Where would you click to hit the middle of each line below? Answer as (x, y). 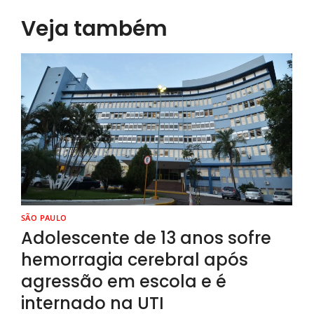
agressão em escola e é (124, 281)
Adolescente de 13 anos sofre (146, 238)
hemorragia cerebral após (135, 259)
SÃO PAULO (44, 217)
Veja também (94, 29)
